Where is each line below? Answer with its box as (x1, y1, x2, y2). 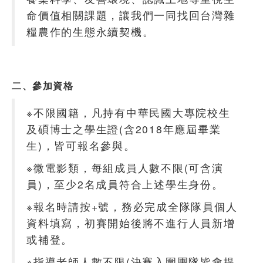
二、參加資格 (12, 78, 74, 92)
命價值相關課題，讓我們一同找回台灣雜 (26, 7, 235, 22)
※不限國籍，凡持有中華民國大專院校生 (26, 104, 231, 120)
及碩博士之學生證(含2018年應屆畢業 (26, 121, 221, 136)
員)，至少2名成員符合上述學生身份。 (26, 176, 224, 191)
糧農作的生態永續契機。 (26, 23, 154, 39)
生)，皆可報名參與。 (26, 137, 136, 153)
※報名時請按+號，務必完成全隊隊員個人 (26, 198, 238, 214)
